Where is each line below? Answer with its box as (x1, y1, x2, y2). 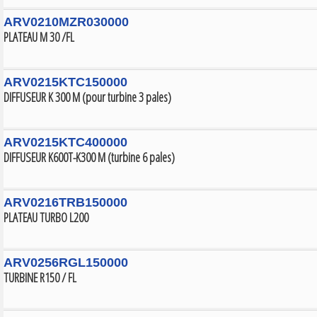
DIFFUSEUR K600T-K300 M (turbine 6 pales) (4, 149, 175, 166)
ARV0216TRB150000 (4, 195, 127, 209)
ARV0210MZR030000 (4, 15, 129, 29)
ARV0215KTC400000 (4, 135, 127, 149)
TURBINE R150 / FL (4, 269, 76, 286)
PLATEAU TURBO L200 (4, 209, 88, 226)
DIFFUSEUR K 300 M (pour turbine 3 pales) (4, 88, 171, 105)
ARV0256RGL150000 (4, 255, 128, 270)
